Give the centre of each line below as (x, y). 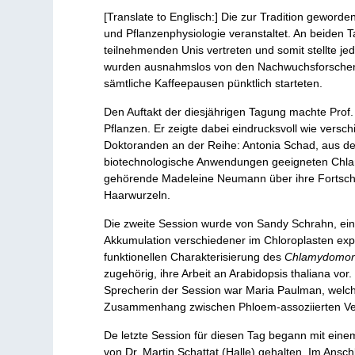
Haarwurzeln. (137, 195)
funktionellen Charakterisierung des (195, 256)
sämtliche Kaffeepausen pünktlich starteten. (214, 83)
